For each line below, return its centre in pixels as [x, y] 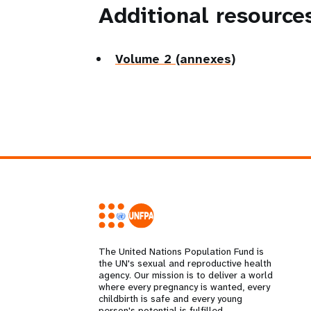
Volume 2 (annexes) [175, 59]
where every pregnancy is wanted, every [184, 287]
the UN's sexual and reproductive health [185, 263]
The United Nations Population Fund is [181, 252]
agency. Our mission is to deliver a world [186, 275]
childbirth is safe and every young [170, 299]
